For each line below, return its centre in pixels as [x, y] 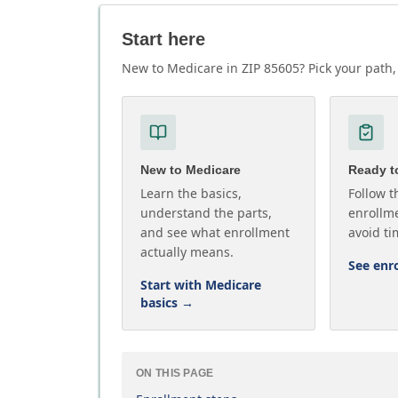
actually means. [187, 252]
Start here [163, 39]
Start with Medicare [201, 285]
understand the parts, [206, 213]
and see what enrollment [215, 232]
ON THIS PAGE [175, 373]
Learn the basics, [191, 193]
